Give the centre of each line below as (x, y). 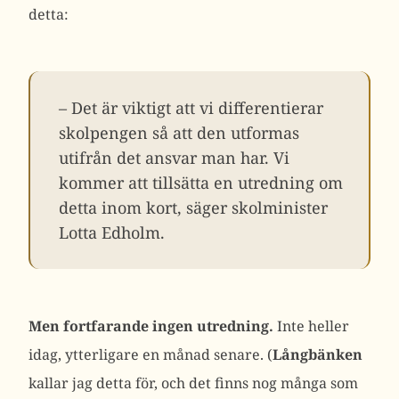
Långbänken (318, 354)
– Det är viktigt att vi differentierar (191, 108)
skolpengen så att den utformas (179, 133)
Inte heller (311, 326)
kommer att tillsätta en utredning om (201, 183)
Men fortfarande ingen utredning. (151, 326)
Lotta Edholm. (112, 232)
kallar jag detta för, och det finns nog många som (193, 383)
